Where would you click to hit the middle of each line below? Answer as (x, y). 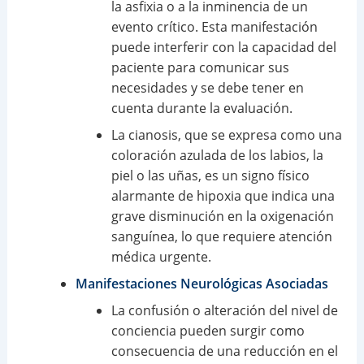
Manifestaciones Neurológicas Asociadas (201, 283)
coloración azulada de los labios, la (217, 155)
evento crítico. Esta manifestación (214, 26)
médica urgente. (161, 256)
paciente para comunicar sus (200, 67)
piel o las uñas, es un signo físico (210, 175)
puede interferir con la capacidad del (223, 47)
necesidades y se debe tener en (207, 87)
